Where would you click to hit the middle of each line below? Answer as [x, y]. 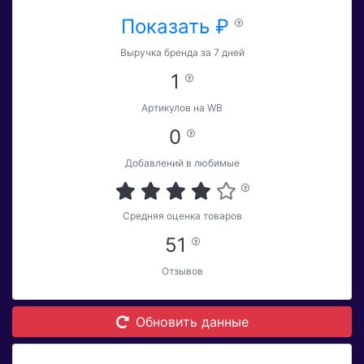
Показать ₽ [178, 27]
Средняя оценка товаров [182, 216]
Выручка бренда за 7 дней [182, 53]
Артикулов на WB [182, 108]
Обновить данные [192, 322]
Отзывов [182, 271]
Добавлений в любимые [182, 163]
